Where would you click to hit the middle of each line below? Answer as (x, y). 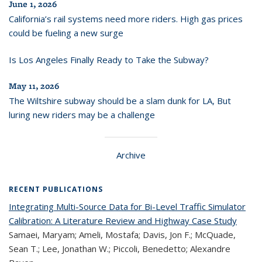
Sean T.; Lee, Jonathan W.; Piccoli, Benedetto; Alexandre (120, 248)
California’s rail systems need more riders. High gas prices (126, 18)
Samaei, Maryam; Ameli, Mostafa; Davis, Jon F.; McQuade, (122, 234)
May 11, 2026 (34, 86)
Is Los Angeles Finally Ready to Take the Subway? (109, 59)
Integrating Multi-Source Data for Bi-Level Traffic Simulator (127, 206)
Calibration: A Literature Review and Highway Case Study (123, 220)
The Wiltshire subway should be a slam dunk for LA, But (120, 100)
